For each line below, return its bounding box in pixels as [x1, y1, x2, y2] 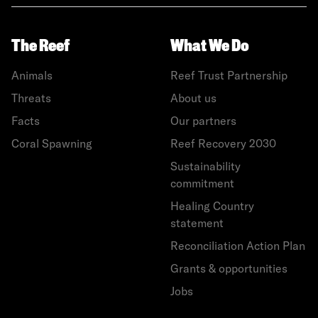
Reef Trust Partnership [170, 68, 287, 83]
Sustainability [170, 159, 241, 174]
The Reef [11, 38, 70, 56]
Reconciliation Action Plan [170, 238, 305, 253]
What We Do [170, 38, 249, 56]
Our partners [170, 114, 236, 128]
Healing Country [170, 199, 254, 214]
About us [170, 91, 216, 106]
